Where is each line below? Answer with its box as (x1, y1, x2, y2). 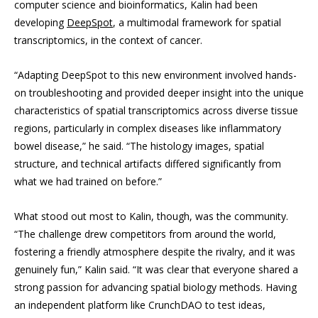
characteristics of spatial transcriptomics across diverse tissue (14, 104, 298, 118)
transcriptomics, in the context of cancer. (14, 33, 205, 48)
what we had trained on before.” (14, 175, 162, 189)
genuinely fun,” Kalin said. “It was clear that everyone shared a (14, 263, 298, 277)
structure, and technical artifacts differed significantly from (14, 157, 281, 171)
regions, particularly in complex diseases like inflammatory (14, 121, 281, 136)
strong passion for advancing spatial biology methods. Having (14, 280, 297, 295)
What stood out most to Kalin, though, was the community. (14, 209, 288, 224)
